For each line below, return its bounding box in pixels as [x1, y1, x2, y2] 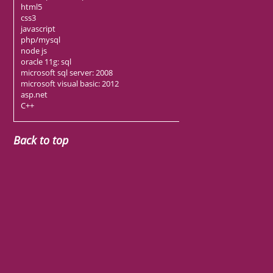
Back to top [13, 132, 69, 147]
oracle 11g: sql [20, 56, 71, 68]
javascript [20, 23, 55, 35]
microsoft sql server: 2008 [20, 67, 113, 79]
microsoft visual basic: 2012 [20, 78, 119, 90]
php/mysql [20, 34, 60, 46]
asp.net [20, 89, 48, 101]
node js [20, 45, 47, 57]
